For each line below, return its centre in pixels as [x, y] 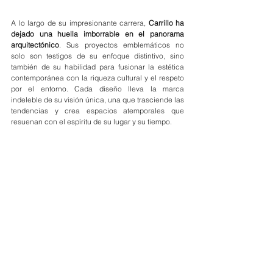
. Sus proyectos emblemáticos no [122, 45]
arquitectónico [35, 45]
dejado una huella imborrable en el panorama [97, 34]
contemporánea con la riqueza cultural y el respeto [97, 78]
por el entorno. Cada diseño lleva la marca [97, 89]
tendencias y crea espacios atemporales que [97, 111]
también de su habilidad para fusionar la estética [97, 67]
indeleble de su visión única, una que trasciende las [97, 100]
